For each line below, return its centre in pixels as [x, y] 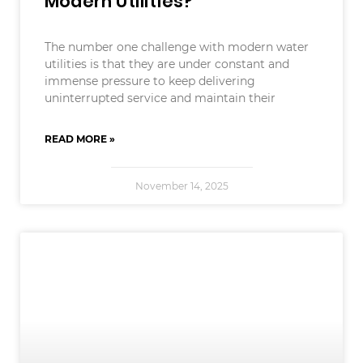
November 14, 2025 [181, 186]
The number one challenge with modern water [177, 47]
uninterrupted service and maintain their [160, 98]
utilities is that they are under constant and [167, 64]
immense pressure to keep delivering [150, 81]
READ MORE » [80, 139]
